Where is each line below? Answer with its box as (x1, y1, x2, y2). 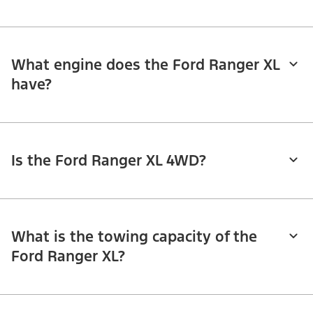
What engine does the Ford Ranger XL (11, 55, 279, 75)
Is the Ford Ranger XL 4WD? (11, 151, 206, 170)
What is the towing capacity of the (11, 227, 257, 247)
